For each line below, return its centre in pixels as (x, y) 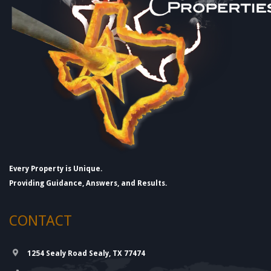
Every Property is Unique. (56, 169)
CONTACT (41, 221)
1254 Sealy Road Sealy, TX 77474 (86, 254)
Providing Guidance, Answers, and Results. (88, 184)
